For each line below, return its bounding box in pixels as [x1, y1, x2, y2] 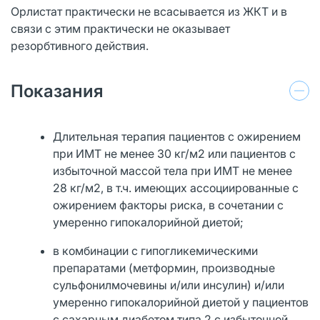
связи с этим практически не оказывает [11, 21, 230, 36]
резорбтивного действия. [11, 38, 149, 53]
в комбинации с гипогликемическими [53, 243, 259, 258]
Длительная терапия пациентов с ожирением [53, 129, 301, 144]
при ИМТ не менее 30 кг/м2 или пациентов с [53, 146, 296, 161]
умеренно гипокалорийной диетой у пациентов [53, 294, 309, 309]
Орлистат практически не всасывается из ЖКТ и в [11, 4, 287, 19]
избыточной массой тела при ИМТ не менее [53, 163, 293, 178]
